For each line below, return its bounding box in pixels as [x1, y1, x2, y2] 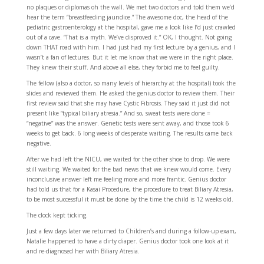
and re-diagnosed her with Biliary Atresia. [26, 247, 140, 255]
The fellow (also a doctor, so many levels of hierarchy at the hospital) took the [26, 79, 236, 87]
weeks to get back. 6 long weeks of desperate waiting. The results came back [26, 129, 233, 137]
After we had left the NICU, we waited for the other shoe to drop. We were [26, 155, 230, 163]
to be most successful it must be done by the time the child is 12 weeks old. [26, 195, 233, 203]
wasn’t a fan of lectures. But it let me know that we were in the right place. [26, 53, 233, 61]
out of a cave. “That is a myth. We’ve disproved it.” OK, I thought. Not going [26, 33, 232, 41]
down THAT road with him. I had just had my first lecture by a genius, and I [26, 43, 235, 51]
